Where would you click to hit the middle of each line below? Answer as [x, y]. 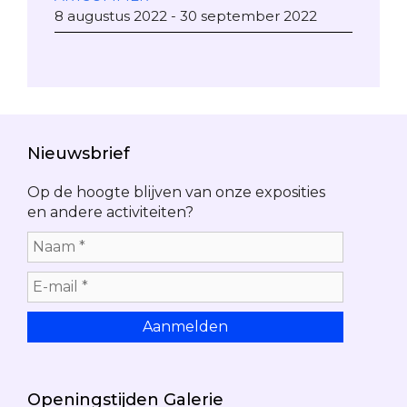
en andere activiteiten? [110, 212]
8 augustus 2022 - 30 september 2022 [186, 15]
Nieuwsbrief [79, 153]
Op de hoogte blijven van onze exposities [176, 192]
